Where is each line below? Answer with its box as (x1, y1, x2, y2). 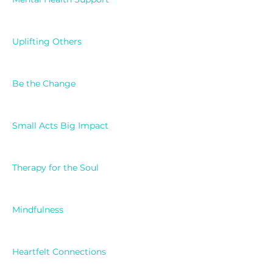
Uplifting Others (12, 36, 82, 48)
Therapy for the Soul (12, 162, 99, 174)
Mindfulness (12, 204, 63, 216)
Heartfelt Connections (12, 246, 106, 258)
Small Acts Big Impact (12, 120, 108, 132)
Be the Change (12, 78, 76, 90)
